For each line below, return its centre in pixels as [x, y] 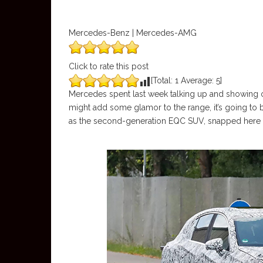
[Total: [163, 80]
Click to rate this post [109, 66]
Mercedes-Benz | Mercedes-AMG [133, 33]
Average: [197, 80]
